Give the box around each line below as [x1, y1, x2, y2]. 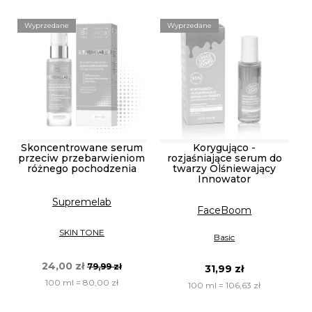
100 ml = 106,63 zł [188, 280, 261, 291]
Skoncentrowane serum [20, 141, 143, 154]
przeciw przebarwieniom [18, 151, 146, 164]
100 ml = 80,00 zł [45, 277, 118, 288]
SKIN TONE [58, 226, 104, 237]
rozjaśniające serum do [166, 151, 282, 164]
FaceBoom [197, 203, 252, 217]
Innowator [198, 172, 251, 185]
